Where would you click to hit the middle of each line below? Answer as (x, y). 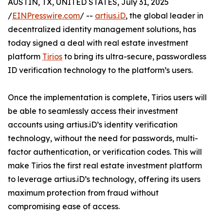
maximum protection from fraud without (83, 193)
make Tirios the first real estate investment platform (105, 166)
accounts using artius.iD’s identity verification (93, 125)
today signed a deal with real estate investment (98, 43)
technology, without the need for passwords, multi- (103, 138)
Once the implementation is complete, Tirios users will (107, 98)
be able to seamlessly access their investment (93, 111)
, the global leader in (164, 16)
